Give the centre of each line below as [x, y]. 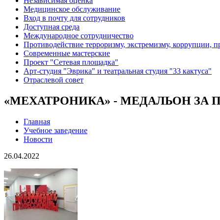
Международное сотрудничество [79, 36]
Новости [38, 139]
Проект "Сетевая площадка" [71, 62]
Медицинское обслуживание [72, 9]
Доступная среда [52, 27]
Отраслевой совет [54, 80]
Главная [37, 122]
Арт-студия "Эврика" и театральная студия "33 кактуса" [118, 71]
